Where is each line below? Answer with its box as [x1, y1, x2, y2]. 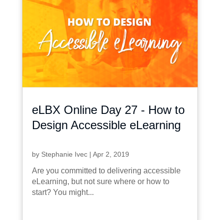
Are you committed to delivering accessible [31, 166, 181, 175]
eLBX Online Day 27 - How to [31, 103, 185, 116]
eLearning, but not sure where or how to [31, 177, 169, 186]
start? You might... [31, 188, 94, 196]
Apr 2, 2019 [92, 150, 129, 158]
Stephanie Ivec [41, 150, 87, 158]
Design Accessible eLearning [31, 118, 181, 132]
